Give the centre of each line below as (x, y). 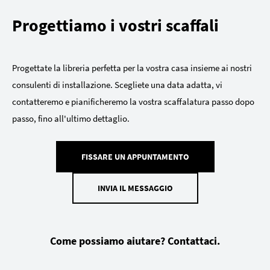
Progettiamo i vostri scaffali (115, 25)
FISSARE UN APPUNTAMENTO (135, 156)
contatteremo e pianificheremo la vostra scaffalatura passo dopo (133, 101)
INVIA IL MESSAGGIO (135, 188)
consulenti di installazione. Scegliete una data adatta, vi (117, 84)
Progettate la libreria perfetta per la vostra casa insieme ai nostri (132, 67)
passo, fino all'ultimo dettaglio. (71, 118)
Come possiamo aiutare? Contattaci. (135, 240)
